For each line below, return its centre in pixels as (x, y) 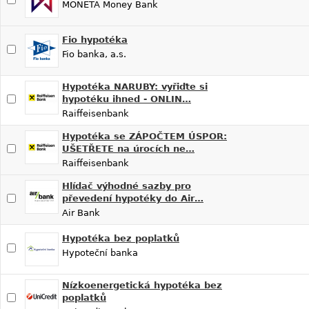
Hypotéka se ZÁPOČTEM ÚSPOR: (144, 136)
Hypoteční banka (100, 252)
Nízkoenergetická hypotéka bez (142, 285)
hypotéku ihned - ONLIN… (127, 99)
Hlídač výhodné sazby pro (127, 186)
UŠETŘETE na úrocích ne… (128, 148)
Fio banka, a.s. (94, 54)
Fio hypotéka (95, 39)
